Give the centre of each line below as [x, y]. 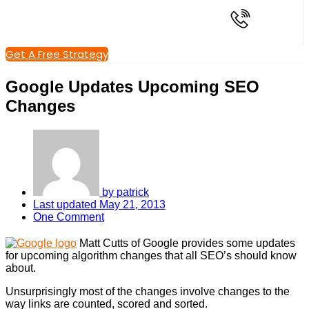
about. [21, 268]
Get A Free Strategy [57, 54]
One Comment [69, 217]
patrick [133, 192]
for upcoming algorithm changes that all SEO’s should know [151, 255]
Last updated [66, 204]
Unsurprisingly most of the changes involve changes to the [148, 291]
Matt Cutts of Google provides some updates [186, 243]
